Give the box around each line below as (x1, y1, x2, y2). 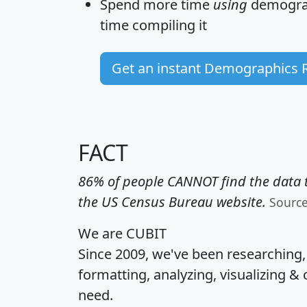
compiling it (129, 16, 207, 35)
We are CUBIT (78, 224, 167, 243)
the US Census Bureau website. (78, 193, 266, 212)
